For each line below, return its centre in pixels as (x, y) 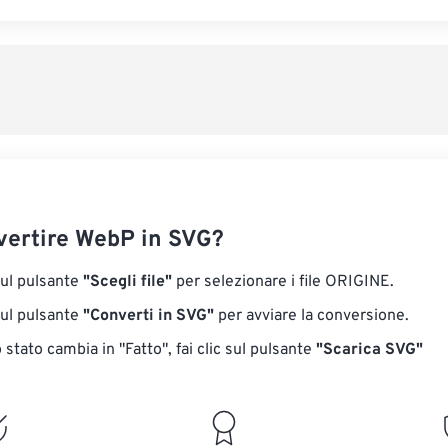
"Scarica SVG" (369, 350)
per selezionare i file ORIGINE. (283, 282)
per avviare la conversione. (311, 316)
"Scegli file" (127, 282)
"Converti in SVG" (148, 316)
